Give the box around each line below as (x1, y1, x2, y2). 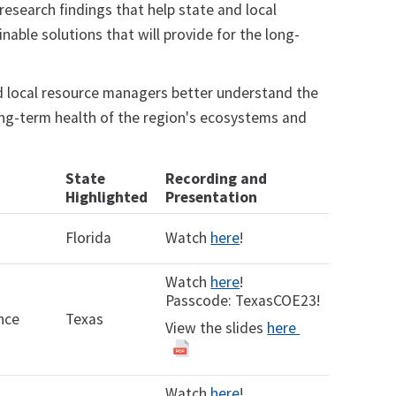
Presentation (165, 187, 258, 207)
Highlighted (65, 187, 148, 207)
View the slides (165, 318, 268, 338)
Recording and (165, 169, 268, 188)
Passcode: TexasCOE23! (165, 291, 321, 310)
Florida (65, 228, 112, 247)
